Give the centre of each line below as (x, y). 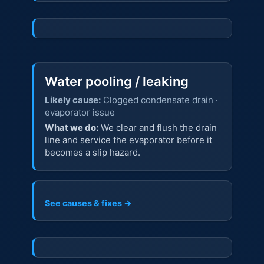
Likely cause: (72, 100)
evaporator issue (80, 112)
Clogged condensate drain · (159, 100)
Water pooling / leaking (116, 81)
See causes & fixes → (88, 203)
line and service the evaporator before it (128, 140)
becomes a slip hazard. (92, 152)
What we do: (71, 127)
